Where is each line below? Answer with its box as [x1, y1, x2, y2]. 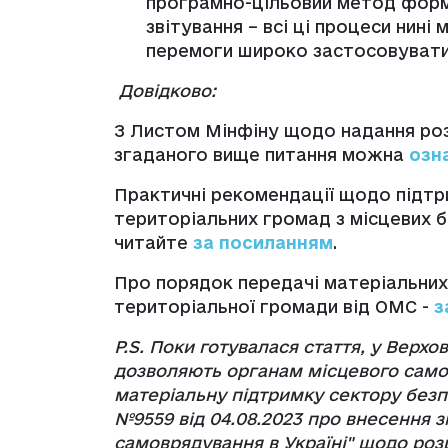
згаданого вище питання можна [114, 145, 409, 164]
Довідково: [119, 81, 216, 100]
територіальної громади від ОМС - [114, 297, 434, 316]
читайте [114, 233, 193, 252]
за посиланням [193, 233, 333, 252]
